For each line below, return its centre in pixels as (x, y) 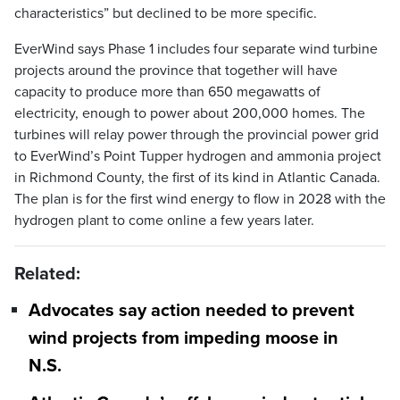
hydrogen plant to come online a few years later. (164, 221)
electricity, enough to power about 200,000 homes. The (190, 113)
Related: (47, 274)
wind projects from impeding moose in (183, 339)
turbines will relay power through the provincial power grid (196, 135)
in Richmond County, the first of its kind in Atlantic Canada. (197, 178)
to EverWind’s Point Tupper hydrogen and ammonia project (198, 156)
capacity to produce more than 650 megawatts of (167, 92)
